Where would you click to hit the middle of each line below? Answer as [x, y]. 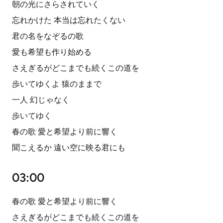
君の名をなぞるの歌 [48, 36]
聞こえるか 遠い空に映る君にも [69, 148]
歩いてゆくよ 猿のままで [57, 84]
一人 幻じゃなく [41, 100]
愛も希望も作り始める [52, 52]
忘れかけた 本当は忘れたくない [69, 20]
